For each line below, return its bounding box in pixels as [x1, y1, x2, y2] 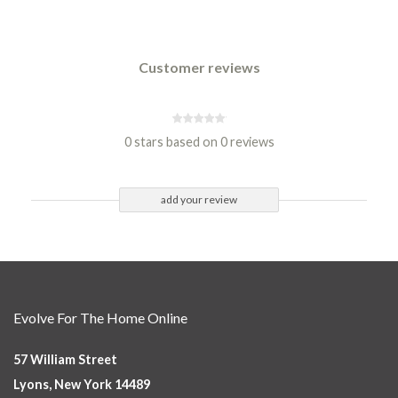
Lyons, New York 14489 [13, 377, 150, 392]
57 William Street [13, 352, 117, 367]
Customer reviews [138, 59, 260, 76]
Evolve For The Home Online [13, 309, 187, 326]
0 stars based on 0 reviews [123, 134, 275, 149]
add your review [161, 193, 237, 206]
